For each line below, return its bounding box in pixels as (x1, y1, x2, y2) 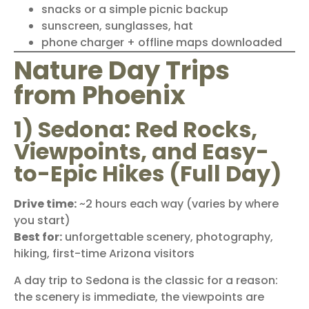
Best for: (14, 229, 62, 246)
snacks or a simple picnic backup (41, 1, 228, 18)
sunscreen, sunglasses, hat (41, 18, 193, 34)
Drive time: (14, 196, 77, 212)
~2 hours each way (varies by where (77, 196, 279, 212)
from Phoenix (14, 77, 186, 114)
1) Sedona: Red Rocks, (14, 114, 257, 146)
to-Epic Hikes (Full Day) (14, 158, 281, 190)
